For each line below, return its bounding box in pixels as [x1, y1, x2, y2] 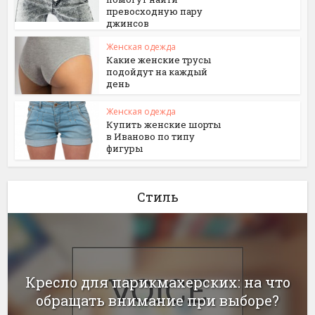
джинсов [106, 16, 150, 30]
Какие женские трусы [106, 53, 212, 66]
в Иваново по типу [106, 130, 195, 143]
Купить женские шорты [106, 118, 221, 131]
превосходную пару [106, 4, 203, 18]
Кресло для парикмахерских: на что [25, 272, 290, 291]
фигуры [106, 142, 143, 155]
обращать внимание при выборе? [36, 290, 279, 309]
